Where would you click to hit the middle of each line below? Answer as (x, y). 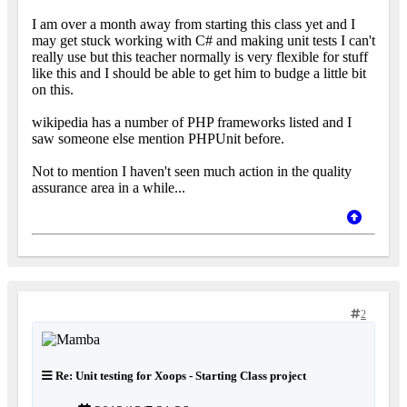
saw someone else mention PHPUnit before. (158, 139)
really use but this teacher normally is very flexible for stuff (200, 57)
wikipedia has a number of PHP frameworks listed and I (192, 123)
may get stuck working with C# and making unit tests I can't (203, 41)
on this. (53, 90)
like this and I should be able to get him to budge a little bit (199, 74)
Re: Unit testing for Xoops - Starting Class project (179, 375)
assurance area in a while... (109, 188)
